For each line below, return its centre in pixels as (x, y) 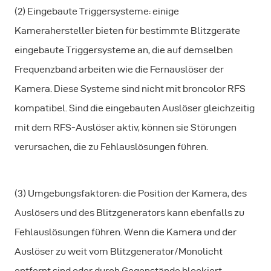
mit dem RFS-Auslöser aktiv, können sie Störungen (126, 127)
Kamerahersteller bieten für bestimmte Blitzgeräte (127, 31)
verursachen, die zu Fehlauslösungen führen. (111, 147)
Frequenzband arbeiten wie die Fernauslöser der (119, 69)
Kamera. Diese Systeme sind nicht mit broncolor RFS (130, 89)
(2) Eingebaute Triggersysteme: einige (97, 11)
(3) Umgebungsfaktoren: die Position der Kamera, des (131, 193)
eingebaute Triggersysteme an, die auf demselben (124, 50)
